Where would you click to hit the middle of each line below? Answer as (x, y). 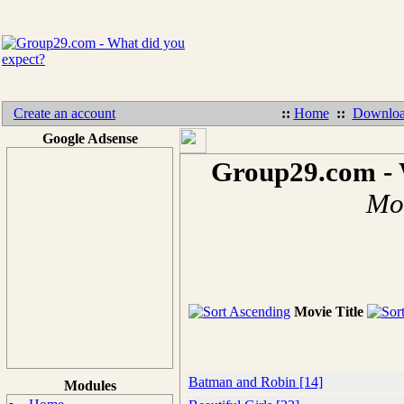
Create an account (64, 113)
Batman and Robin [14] (256, 382)
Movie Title (329, 312)
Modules (90, 386)
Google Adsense (90, 138)
